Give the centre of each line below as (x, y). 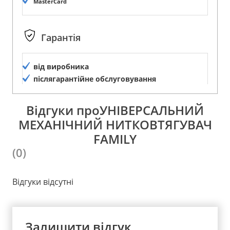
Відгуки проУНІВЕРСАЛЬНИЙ (115, 110)
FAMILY (115, 139)
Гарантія (61, 38)
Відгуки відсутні (43, 181)
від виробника (61, 66)
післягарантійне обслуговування (95, 79)
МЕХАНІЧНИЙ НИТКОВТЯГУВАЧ (115, 124)
